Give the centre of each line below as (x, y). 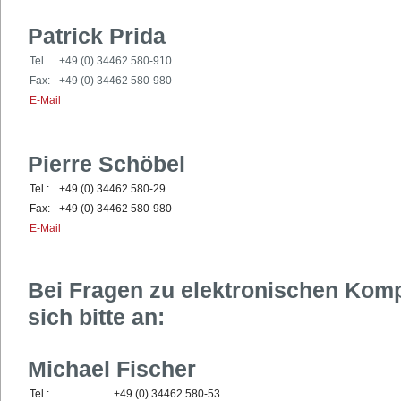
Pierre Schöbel (107, 164)
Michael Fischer (112, 369)
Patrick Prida (97, 36)
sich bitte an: (96, 317)
